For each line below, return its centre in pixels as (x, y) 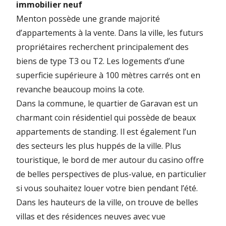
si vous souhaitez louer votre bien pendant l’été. (107, 188)
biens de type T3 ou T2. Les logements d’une (100, 61)
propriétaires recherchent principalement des (102, 47)
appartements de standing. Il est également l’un (106, 131)
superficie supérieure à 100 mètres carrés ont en (108, 75)
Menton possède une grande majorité (88, 18)
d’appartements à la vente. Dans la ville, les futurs (110, 33)
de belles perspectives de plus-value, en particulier (111, 174)
